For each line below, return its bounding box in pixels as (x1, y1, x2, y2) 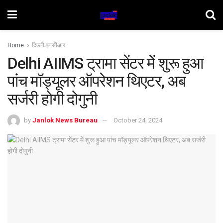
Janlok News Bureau (32, 116, 98, 124)
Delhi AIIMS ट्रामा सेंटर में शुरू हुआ (7, 54, 203, 73)
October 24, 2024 (113, 116, 162, 124)
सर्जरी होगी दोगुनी (7, 90, 98, 109)
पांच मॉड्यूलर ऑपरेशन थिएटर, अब (7, 72, 186, 91)
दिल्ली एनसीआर (32, 42, 65, 49)
